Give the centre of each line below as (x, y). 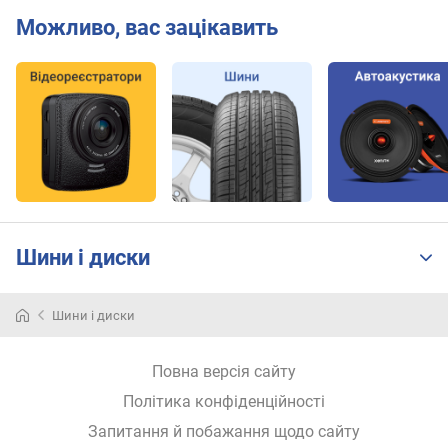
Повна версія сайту (224, 371)
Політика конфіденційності (224, 401)
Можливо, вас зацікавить (147, 27)
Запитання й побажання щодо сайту (224, 431)
